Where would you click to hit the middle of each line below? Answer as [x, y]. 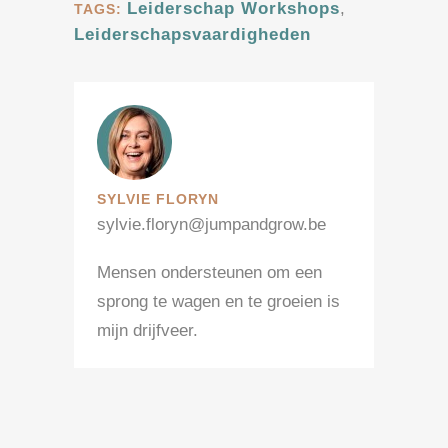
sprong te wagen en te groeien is [218, 302]
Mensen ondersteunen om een [209, 273]
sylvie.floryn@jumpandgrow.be [211, 225]
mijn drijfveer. [147, 331]
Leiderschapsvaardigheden [192, 35]
